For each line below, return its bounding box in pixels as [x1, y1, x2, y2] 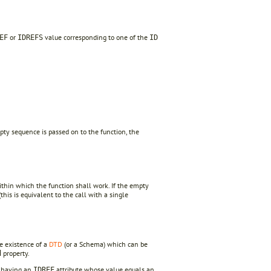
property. [1, 248, 30, 258]
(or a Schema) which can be [62, 239, 148, 249]
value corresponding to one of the [43, 33, 149, 42]
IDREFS [18, 33, 43, 42]
